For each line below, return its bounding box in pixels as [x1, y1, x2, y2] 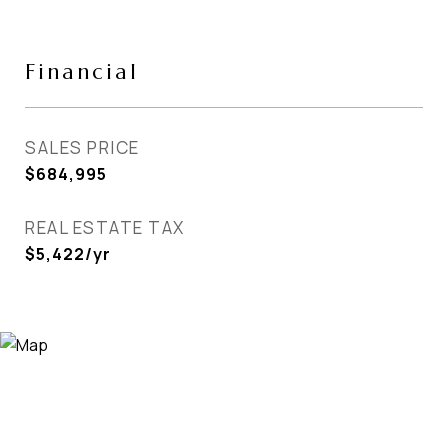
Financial [25, 59, 139, 85]
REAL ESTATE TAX [25, 216, 185, 239]
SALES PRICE [25, 136, 140, 159]
